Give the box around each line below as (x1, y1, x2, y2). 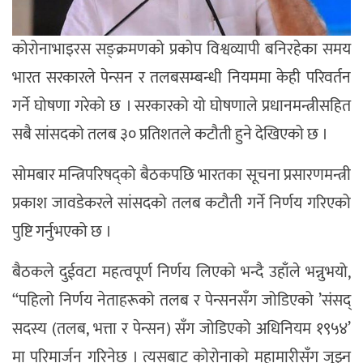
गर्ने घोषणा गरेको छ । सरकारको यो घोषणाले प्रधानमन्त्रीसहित (12, 92, 351, 121)
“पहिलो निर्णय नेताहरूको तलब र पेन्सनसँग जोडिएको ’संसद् (12, 287, 351, 315)
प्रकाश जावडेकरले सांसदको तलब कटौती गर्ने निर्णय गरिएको (12, 190, 351, 218)
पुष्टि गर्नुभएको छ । (12, 218, 112, 246)
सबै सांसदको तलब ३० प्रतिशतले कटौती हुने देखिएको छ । (12, 121, 328, 149)
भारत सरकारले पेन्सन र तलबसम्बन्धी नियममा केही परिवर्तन (12, 64, 351, 92)
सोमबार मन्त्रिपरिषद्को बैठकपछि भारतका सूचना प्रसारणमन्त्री (12, 161, 351, 190)
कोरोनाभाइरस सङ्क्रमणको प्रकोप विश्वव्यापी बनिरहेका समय (12, 36, 351, 64)
